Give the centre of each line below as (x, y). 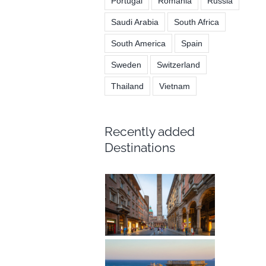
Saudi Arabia (134, 22)
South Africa (196, 22)
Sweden (126, 64)
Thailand (127, 86)
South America (138, 43)
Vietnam (174, 86)
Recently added (149, 131)
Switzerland (178, 64)
